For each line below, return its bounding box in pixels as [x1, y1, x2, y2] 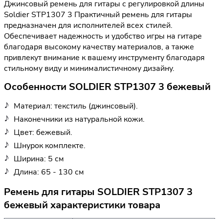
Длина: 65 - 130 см [14, 166, 84, 177]
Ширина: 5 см [14, 153, 64, 164]
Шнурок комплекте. [14, 140, 86, 151]
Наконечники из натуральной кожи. [14, 113, 145, 125]
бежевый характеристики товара [4, 198, 160, 212]
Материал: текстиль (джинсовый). [14, 100, 138, 111]
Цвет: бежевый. [14, 127, 72, 138]
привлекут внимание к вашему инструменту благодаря [4, 52, 205, 64]
